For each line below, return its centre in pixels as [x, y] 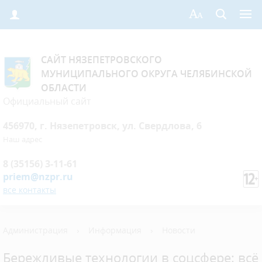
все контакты [30, 190]
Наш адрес [23, 139]
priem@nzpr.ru [38, 177]
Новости [179, 230]
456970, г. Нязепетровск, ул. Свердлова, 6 [102, 126]
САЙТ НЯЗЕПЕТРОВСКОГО [101, 60]
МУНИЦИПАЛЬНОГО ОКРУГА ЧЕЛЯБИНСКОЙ [146, 74]
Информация [115, 230]
